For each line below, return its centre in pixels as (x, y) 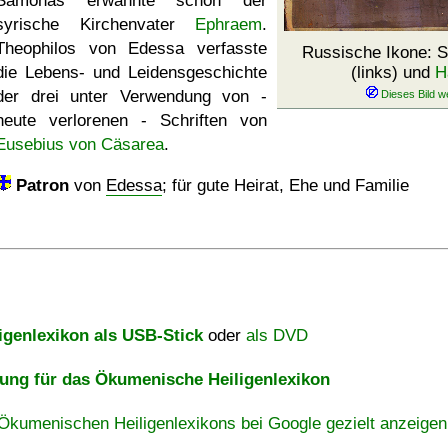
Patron (42, 185)
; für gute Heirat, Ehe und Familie (285, 185)
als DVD (277, 335)
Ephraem (228, 24)
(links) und (392, 72)
